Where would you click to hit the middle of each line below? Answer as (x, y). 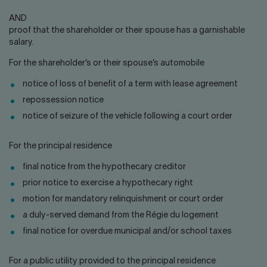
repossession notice (63, 100)
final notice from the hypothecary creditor (104, 167)
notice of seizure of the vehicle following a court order (128, 117)
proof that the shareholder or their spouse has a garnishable (127, 31)
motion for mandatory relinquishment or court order (123, 199)
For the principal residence (60, 146)
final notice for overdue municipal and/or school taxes (127, 232)
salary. (21, 43)
